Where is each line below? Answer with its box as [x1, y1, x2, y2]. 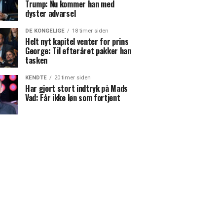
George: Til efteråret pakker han [25, 45, 131, 57]
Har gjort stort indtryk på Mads [25, 82, 128, 94]
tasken [25, 54, 48, 66]
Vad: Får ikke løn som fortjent [25, 92, 120, 104]
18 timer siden [72, 28, 109, 34]
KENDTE [25, 74, 47, 81]
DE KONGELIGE [25, 28, 65, 34]
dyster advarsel [25, 7, 76, 19]
